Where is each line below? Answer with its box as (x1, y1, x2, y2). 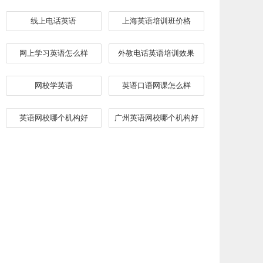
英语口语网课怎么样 (122, 81, 191, 90)
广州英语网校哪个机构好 (114, 113, 198, 122)
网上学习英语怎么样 (19, 49, 88, 58)
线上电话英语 (31, 16, 76, 25)
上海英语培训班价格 (122, 16, 191, 25)
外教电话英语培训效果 (118, 49, 194, 58)
